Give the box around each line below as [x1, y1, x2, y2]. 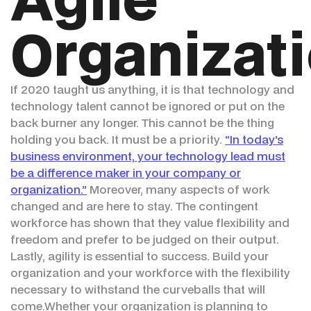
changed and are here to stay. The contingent [10, 198, 258, 215]
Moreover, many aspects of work [87, 181, 269, 198]
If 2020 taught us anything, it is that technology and [10, 81, 294, 98]
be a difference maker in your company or [10, 165, 241, 181]
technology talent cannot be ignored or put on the [10, 98, 285, 115]
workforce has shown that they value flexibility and [10, 215, 289, 231]
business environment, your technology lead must [10, 148, 285, 165]
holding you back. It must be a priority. [10, 131, 225, 148]
